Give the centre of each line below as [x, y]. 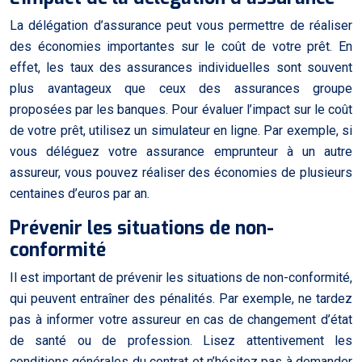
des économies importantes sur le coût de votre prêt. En [181, 46]
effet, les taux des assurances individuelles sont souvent [181, 67]
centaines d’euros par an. [80, 193]
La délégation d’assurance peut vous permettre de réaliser [181, 25]
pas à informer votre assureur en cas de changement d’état [181, 319]
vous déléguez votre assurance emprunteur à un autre [181, 151]
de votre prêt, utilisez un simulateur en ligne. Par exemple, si [181, 130]
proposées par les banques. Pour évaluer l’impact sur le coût [181, 109]
